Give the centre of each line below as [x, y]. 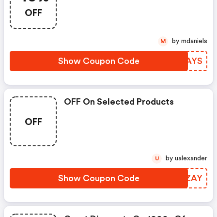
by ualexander [191, 158]
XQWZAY [183, 178]
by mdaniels [194, 41]
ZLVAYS [186, 61]
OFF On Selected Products [119, 102]
